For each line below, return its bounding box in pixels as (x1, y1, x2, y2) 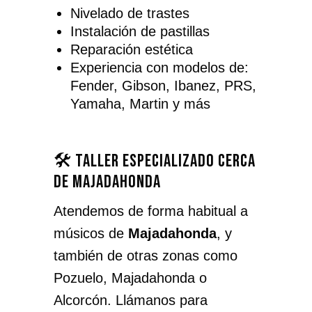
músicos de (53, 226, 128, 241)
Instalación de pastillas (70, 24, 210, 39)
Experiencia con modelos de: (70, 60, 249, 75)
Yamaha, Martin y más (70, 96, 210, 111)
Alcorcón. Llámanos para (53, 292, 208, 308)
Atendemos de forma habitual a (53, 203, 248, 219)
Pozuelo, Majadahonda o (53, 270, 207, 286)
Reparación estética (70, 42, 193, 57)
